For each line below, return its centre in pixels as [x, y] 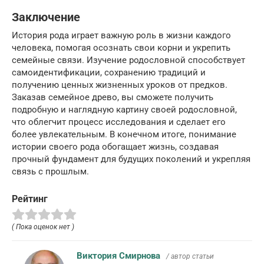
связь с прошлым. [50, 172]
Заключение [46, 18]
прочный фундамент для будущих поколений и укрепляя [131, 159]
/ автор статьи [190, 256]
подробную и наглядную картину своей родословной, [124, 110]
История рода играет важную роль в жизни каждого [121, 36]
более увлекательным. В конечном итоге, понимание [124, 135]
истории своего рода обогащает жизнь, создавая [115, 147]
